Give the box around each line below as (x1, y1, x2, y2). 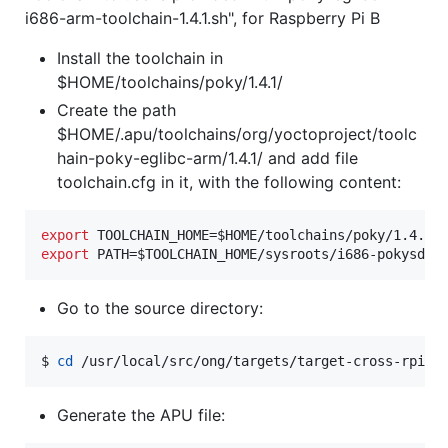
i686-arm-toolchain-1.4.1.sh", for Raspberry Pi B (25, 8, 380, 29)
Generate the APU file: (57, 405, 225, 426)
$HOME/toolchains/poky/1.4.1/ (57, 72, 283, 93)
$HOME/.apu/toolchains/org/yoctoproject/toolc (57, 124, 417, 145)
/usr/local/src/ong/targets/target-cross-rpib (73, 353, 433, 370)
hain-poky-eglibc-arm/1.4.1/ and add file (57, 148, 358, 169)
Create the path (57, 100, 176, 121)
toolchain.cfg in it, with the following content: (57, 172, 401, 193)
